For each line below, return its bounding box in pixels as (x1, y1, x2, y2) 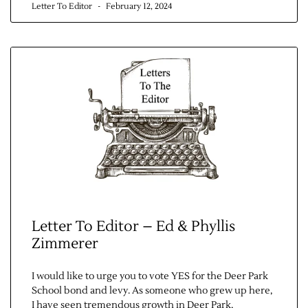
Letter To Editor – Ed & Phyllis (32, 217, 235, 236)
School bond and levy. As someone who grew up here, (32, 285, 272, 298)
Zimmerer (32, 234, 98, 254)
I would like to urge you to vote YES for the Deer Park (32, 270, 268, 283)
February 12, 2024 (104, 1, 172, 12)
